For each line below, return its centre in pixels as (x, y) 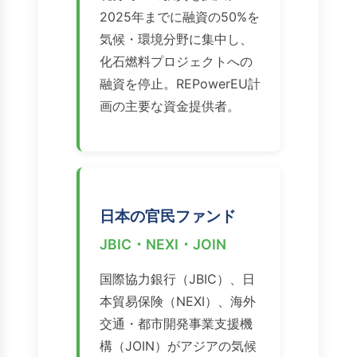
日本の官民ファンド (168, 216)
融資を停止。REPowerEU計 (180, 84)
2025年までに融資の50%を (180, 17)
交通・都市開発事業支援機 (176, 324)
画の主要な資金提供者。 (170, 106)
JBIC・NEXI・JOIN (163, 245)
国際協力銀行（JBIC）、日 (177, 279)
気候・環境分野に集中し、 (176, 39)
